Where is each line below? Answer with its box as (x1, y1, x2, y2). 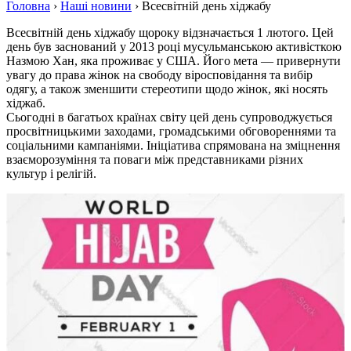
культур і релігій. (6, 166, 96, 180)
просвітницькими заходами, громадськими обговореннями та (6, 124, 336, 138)
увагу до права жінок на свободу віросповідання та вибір (6, 67, 313, 81)
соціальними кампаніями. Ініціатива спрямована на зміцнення (6, 138, 340, 152)
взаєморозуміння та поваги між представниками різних (6, 152, 303, 166)
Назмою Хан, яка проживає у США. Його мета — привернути (6, 53, 341, 67)
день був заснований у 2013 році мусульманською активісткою (6, 39, 342, 53)
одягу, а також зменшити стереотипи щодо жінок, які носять (6, 81, 327, 96)
